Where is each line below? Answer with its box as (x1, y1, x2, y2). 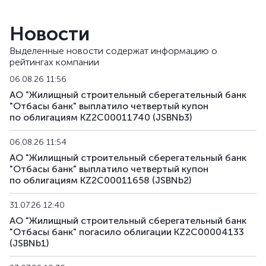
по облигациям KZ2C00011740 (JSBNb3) (9, 112, 192, 123)
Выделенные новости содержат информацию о (9, 45, 217, 56)
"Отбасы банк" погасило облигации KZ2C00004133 (9, 226, 244, 237)
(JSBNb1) (9, 237, 49, 249)
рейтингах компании (9, 56, 99, 68)
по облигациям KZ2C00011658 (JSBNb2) (9, 175, 191, 186)
